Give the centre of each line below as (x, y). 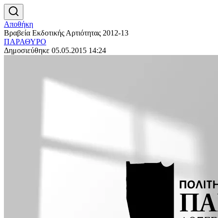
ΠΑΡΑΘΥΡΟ (25, 42)
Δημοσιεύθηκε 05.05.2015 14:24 (55, 50)
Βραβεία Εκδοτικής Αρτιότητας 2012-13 (66, 33)
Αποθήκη (18, 24)
